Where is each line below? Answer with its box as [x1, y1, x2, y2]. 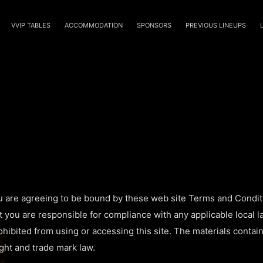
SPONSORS [137, 21, 171, 29]
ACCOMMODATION [65, 21, 123, 29]
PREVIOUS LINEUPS [186, 21, 246, 29]
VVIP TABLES [11, 21, 50, 29]
